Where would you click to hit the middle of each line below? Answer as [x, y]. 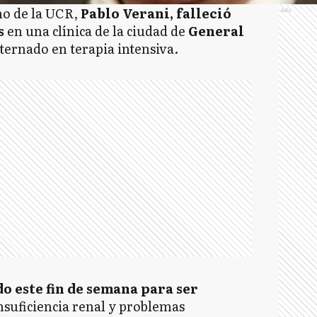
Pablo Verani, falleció [154, 13]
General [214, 31]
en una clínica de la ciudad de [94, 31]
